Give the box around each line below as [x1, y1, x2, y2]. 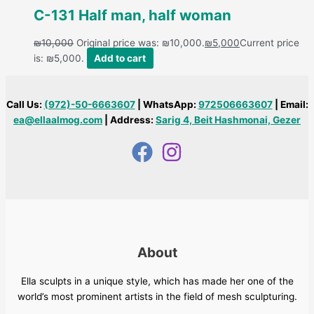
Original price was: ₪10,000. [76, 37, 205, 49]
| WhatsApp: [135, 98, 198, 110]
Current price [240, 37, 299, 49]
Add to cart [94, 53, 146, 64]
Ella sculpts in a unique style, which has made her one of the [20, 275, 294, 287]
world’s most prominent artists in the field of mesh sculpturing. [17, 291, 297, 303]
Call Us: [6, 98, 44, 110]
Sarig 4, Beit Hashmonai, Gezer [156, 114, 301, 125]
